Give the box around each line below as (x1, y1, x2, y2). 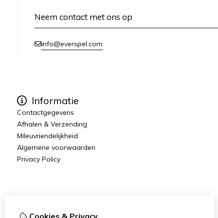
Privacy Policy (17, 154, 60, 163)
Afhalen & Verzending (17, 119, 87, 128)
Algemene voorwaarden (17, 143, 95, 152)
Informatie (29, 94, 79, 107)
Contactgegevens (17, 108, 74, 117)
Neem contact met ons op (35, 11, 132, 22)
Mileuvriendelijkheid (17, 131, 78, 140)
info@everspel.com (41, 39, 103, 48)
